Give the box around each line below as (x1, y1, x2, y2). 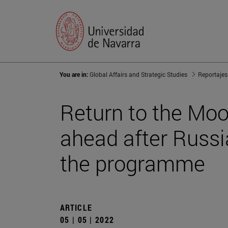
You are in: (60, 70, 90, 79)
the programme (60, 149, 205, 178)
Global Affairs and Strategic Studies (90, 70, 187, 79)
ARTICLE (60, 202, 93, 213)
